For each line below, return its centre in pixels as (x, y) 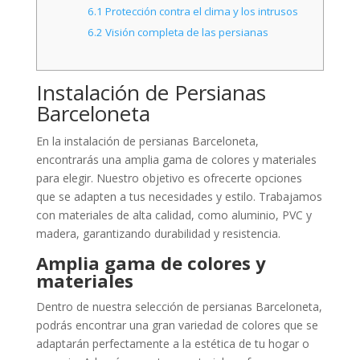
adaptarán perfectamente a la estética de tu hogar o (172, 343)
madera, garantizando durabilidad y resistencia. (158, 233)
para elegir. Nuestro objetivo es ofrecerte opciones (169, 178)
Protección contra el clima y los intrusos (201, 11)
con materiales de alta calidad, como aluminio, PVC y (174, 215)
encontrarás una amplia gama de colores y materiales (176, 159)
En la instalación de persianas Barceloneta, (147, 141)
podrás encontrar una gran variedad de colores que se (177, 325)
